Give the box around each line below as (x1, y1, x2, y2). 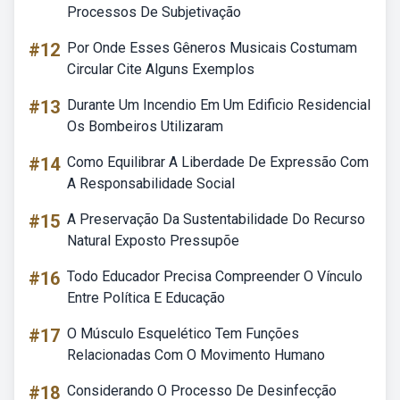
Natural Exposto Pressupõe (67, 232, 239, 249)
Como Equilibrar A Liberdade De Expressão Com (67, 154, 369, 171)
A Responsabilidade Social (67, 175, 235, 192)
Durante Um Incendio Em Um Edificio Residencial (67, 96, 371, 113)
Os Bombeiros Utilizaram (67, 118, 223, 135)
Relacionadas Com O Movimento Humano (67, 346, 325, 363)
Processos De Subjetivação (67, 4, 241, 21)
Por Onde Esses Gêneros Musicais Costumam (67, 39, 357, 56)
